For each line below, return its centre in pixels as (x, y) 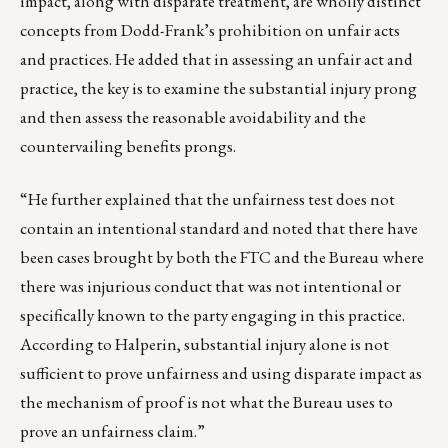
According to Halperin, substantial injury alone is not (204, 344)
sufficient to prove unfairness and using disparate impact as (221, 373)
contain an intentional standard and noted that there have (219, 228)
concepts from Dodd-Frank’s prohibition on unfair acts (210, 30)
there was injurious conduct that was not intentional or (210, 286)
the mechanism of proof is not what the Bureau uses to (206, 402)
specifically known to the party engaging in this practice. (212, 315)
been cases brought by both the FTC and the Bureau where (222, 257)
